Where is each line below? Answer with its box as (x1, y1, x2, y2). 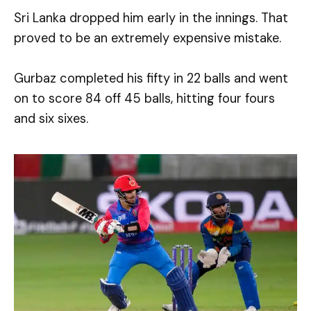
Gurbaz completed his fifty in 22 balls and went (14, 69, 288, 87)
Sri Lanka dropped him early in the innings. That (14, 9, 288, 26)
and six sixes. (14, 110, 88, 127)
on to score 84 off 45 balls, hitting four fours (14, 90, 275, 107)
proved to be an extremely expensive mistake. (14, 29, 281, 47)
